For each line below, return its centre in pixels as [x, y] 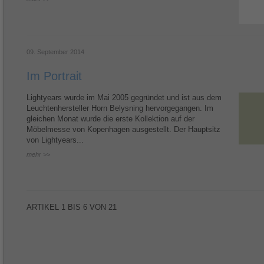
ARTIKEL [44, 207]
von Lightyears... [55, 140]
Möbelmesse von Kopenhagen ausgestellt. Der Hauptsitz [123, 129]
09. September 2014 [55, 52]
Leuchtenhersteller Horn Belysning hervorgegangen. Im [120, 108]
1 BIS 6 [74, 207]
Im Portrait [54, 76]
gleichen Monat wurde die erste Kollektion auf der [110, 119]
